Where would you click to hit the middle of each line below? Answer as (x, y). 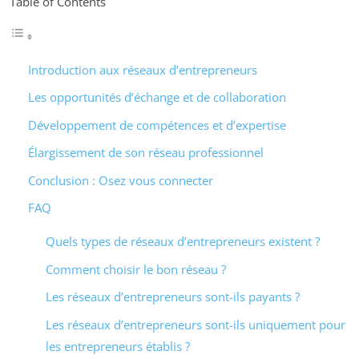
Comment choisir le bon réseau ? (136, 269)
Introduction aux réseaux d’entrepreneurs (142, 69)
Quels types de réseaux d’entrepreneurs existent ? (183, 242)
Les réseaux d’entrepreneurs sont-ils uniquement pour (196, 324)
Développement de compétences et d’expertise (157, 125)
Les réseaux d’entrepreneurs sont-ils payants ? (173, 297)
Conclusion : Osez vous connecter (120, 180)
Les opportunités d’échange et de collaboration (157, 97)
